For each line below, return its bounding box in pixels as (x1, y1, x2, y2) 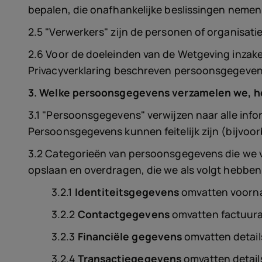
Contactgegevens (77, 207, 170, 221)
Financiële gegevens (77, 229, 182, 243)
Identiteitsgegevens (74, 185, 180, 199)
